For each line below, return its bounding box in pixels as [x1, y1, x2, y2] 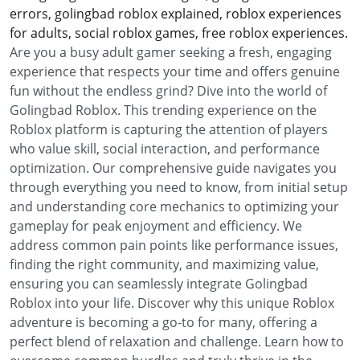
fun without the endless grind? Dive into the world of [10, 82, 327, 100]
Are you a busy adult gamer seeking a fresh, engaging [10, 43, 332, 61]
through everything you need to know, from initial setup [10, 178, 348, 196]
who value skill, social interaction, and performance [10, 140, 320, 157]
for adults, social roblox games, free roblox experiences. [10, 24, 348, 42]
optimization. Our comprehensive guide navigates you [10, 159, 337, 177]
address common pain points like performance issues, [10, 236, 338, 254]
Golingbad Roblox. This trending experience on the [10, 101, 317, 119]
